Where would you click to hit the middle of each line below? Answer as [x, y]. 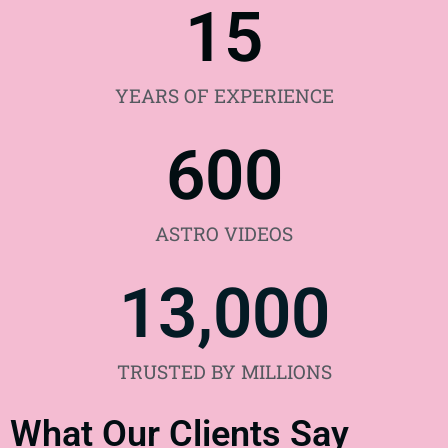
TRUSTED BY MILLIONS [224, 371]
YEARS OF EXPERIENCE [224, 95]
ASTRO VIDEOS [224, 233]
